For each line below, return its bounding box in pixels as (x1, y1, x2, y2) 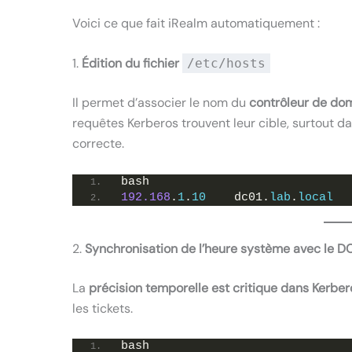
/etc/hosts (187, 56, 266, 71)
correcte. (72, 135, 124, 152)
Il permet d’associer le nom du (72, 94, 249, 112)
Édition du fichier (82, 55, 182, 72)
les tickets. (72, 299, 133, 317)
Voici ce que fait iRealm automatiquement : (72, 14, 320, 31)
